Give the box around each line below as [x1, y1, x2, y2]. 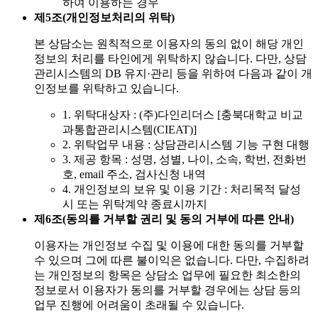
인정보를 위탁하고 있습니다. [34, 82, 179, 95]
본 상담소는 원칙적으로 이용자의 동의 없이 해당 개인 [34, 38, 304, 50]
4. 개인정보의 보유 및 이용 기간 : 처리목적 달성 [62, 183, 301, 196]
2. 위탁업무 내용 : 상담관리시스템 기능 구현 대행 [62, 138, 309, 151]
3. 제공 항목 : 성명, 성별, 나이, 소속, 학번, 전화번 [62, 153, 307, 166]
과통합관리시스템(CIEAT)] [62, 124, 197, 136]
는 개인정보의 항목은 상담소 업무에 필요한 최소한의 [34, 269, 301, 282]
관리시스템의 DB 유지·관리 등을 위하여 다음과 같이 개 [34, 67, 312, 80]
